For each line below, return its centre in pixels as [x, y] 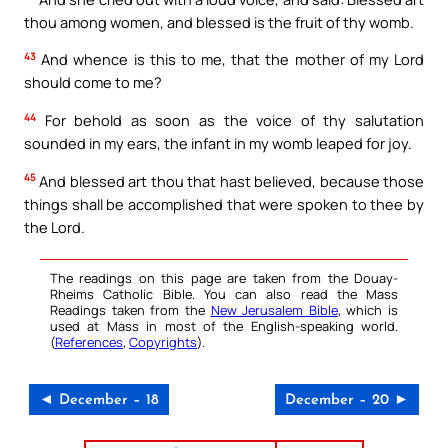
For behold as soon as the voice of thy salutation [230, 119]
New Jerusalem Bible [274, 309]
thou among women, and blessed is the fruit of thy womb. [219, 21]
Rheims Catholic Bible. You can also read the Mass [224, 293]
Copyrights [163, 341]
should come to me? [93, 82]
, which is [367, 309]
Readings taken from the [130, 309]
